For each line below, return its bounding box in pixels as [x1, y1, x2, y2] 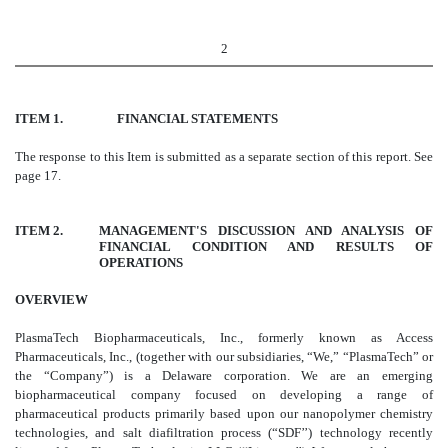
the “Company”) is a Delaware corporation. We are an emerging [15, 367, 433, 383]
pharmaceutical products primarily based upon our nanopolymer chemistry [15, 405, 433, 421]
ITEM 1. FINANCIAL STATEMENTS [15, 110, 278, 126]
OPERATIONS [99, 254, 183, 270]
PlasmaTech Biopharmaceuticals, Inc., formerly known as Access [15, 329, 433, 345]
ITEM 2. [15, 222, 63, 238]
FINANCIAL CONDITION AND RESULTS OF [99, 238, 433, 254]
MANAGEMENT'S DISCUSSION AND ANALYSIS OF [99, 222, 433, 238]
